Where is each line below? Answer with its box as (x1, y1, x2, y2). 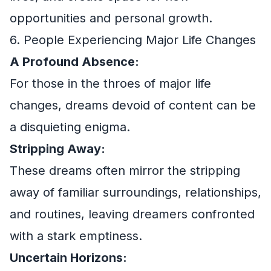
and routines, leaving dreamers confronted (10, 207, 255, 221)
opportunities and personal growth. (10, 11, 212, 25)
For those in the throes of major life (10, 76, 211, 91)
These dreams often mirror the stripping (10, 163, 240, 178)
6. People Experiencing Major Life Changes (10, 33, 256, 47)
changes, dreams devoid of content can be (10, 98, 256, 113)
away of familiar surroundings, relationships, (10, 185, 261, 200)
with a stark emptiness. (10, 229, 142, 243)
